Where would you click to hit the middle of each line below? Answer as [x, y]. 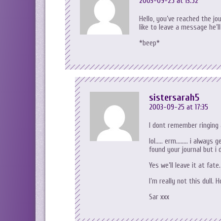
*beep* [149, 43]
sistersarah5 [174, 97]
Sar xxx [159, 197]
